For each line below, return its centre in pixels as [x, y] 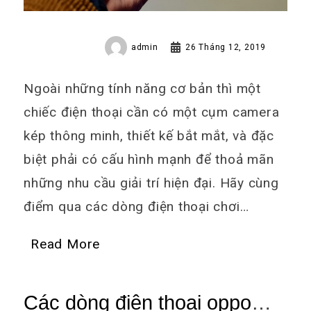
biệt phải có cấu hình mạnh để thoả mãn [149, 159]
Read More [66, 244]
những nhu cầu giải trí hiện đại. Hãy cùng [151, 183]
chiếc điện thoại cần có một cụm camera [152, 112]
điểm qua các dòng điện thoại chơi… [136, 206]
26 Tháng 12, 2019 [226, 48]
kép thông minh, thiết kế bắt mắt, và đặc [149, 135]
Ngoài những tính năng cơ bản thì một [142, 88]
